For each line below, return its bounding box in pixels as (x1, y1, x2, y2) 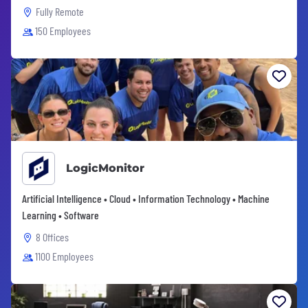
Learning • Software (22, 208, 99, 221)
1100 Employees (35, 250, 93, 263)
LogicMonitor (66, 162, 144, 175)
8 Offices (36, 230, 69, 243)
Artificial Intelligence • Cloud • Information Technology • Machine (22, 192, 269, 205)
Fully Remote (36, 5, 84, 18)
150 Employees (35, 24, 91, 37)
